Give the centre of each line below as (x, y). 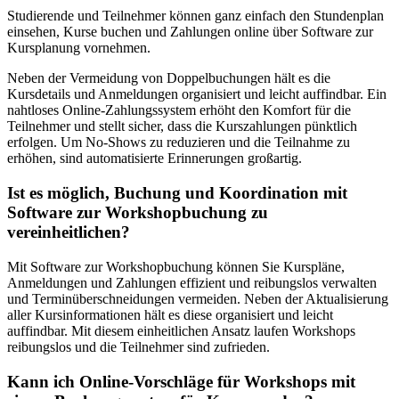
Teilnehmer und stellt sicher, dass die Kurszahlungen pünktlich (182, 126)
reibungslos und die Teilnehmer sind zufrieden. (138, 346)
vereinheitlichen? (69, 232)
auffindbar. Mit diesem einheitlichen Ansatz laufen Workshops (181, 330)
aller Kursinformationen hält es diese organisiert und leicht (170, 314)
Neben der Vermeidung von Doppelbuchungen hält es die (169, 78)
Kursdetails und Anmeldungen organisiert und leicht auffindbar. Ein (197, 94)
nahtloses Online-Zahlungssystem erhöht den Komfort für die (179, 110)
